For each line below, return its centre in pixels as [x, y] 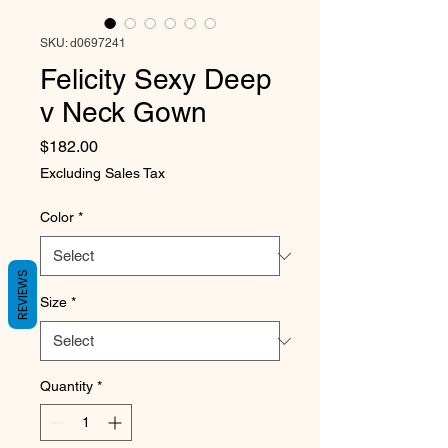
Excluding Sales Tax [102, 173]
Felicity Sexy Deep [156, 79]
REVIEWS [22, 294]
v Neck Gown [123, 112]
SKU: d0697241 [83, 43]
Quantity [66, 386]
